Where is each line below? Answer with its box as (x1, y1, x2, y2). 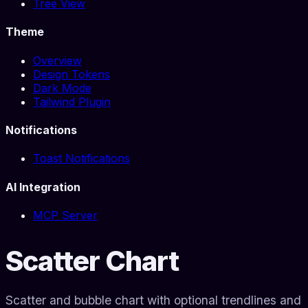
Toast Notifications (33, 151, 130, 166)
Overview (33, 53, 82, 67)
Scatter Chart (5, 243, 179, 278)
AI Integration (5, 179, 80, 194)
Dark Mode (33, 80, 91, 95)
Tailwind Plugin (33, 94, 111, 109)
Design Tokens (33, 67, 110, 81)
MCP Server (33, 208, 98, 222)
